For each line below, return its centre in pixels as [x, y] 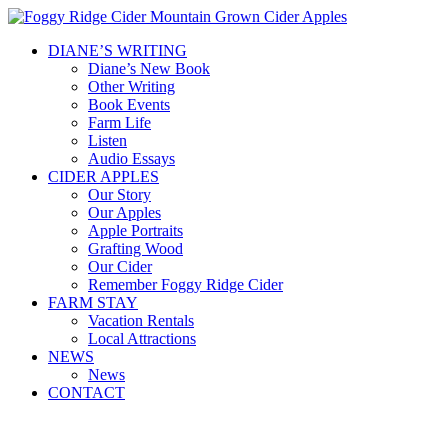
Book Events [129, 104]
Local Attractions [142, 338]
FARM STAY [93, 302]
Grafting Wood [135, 248]
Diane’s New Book [149, 68]
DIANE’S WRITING [117, 50]
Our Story [119, 194]
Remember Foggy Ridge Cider [185, 284]
